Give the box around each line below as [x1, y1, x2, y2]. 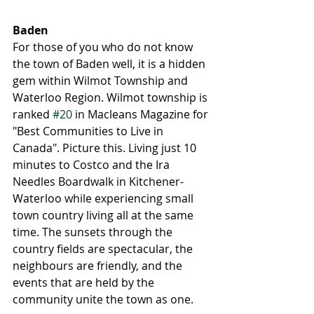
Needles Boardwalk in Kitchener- [13, 174, 184, 189]
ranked [13, 107, 53, 122]
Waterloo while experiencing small [13, 191, 196, 206]
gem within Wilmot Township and [13, 73, 191, 88]
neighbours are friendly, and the [13, 258, 185, 273]
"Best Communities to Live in [13, 123, 166, 139]
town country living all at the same [13, 207, 196, 223]
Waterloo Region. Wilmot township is [13, 90, 210, 105]
